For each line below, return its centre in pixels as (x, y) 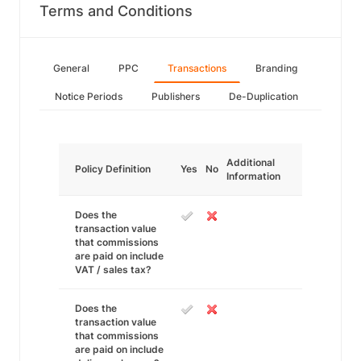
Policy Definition (113, 169)
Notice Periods (89, 96)
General (71, 68)
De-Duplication (263, 96)
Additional (251, 162)
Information (253, 176)
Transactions (197, 68)
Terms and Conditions (116, 11)
